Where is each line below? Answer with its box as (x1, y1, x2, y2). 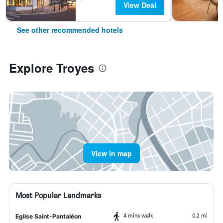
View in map (91, 148, 132, 158)
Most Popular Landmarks (15, 191, 101, 200)
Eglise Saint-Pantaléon (15, 213, 81, 220)
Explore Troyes (9, 59, 94, 76)
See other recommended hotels (17, 25, 123, 35)
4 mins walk (123, 212, 153, 219)
